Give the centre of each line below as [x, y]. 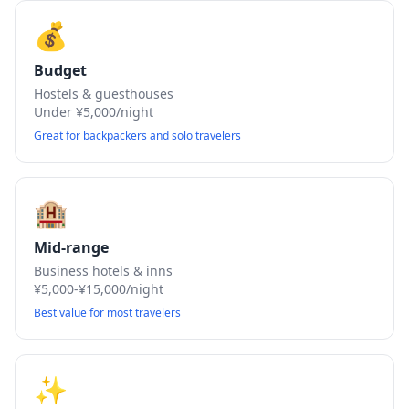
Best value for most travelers [107, 313]
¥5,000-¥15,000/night [99, 289]
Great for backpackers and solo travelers [137, 136]
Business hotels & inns [103, 271]
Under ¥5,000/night [94, 112]
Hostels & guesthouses [104, 94]
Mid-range [71, 247]
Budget [60, 70]
